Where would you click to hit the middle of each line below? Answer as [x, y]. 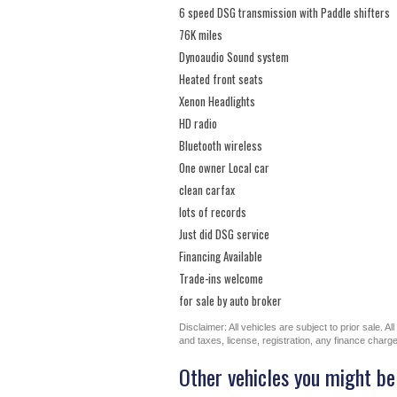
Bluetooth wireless [221, 146]
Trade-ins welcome [221, 279]
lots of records [213, 212]
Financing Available [221, 257]
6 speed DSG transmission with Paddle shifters [284, 13]
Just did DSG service [224, 234]
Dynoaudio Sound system [234, 57]
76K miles [201, 35]
